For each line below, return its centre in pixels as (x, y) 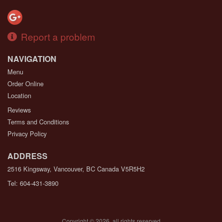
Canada (108, 168)
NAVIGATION (32, 58)
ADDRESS (28, 156)
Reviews (19, 110)
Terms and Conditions (38, 121)
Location (19, 95)
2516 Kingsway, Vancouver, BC (51, 168)
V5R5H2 (133, 168)
